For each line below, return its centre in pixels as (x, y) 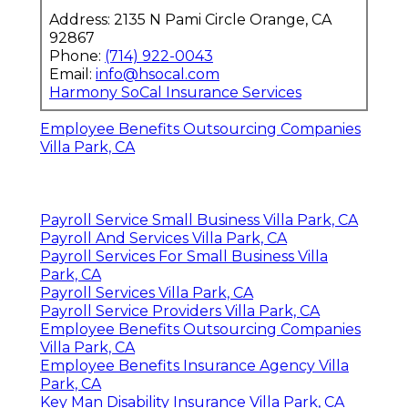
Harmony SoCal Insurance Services (175, 92)
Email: (72, 74)
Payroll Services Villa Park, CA (147, 292)
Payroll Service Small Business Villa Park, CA (199, 219)
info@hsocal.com (158, 74)
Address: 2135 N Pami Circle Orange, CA (190, 19)
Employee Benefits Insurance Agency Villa (194, 365)
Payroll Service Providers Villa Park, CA (180, 311)
